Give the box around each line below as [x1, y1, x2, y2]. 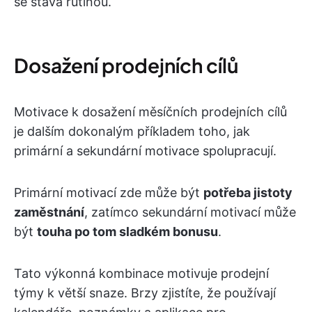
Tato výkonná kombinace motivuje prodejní [14, 266, 269, 281]
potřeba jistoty [203, 185, 292, 201]
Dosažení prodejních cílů [14, 53, 238, 78]
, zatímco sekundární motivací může [84, 205, 296, 220]
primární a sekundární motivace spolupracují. [14, 143, 276, 159]
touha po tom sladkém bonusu [37, 224, 218, 240]
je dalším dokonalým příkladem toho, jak [14, 124, 250, 139]
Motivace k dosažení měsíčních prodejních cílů [14, 104, 287, 120]
